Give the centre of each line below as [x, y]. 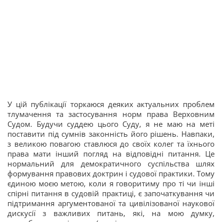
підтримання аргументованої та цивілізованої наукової [111, 203]
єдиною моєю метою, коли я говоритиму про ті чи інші [111, 183]
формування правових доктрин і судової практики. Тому [111, 173]
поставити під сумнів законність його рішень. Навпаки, [111, 134]
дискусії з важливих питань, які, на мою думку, [111, 213]
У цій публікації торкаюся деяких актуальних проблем [111, 104]
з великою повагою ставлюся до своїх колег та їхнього [111, 144]
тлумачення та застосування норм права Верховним [111, 114]
